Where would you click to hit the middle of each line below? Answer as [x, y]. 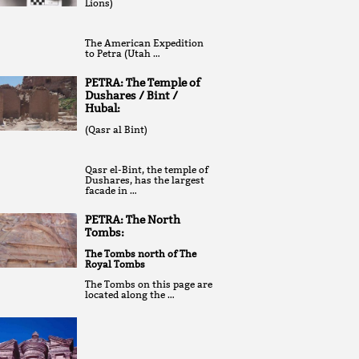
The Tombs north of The [141, 254]
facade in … [111, 191]
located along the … [130, 295]
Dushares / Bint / [131, 96]
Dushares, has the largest [145, 180]
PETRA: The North [133, 220]
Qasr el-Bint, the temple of [147, 170]
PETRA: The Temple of [143, 83]
